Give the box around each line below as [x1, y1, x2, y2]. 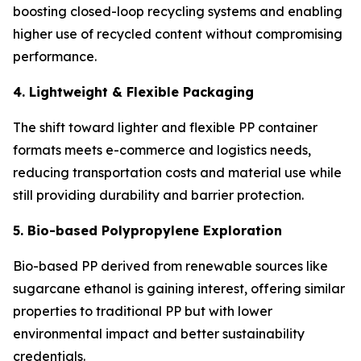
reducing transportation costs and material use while [13, 164, 342, 180]
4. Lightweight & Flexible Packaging [13, 83, 254, 100]
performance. [13, 48, 97, 64]
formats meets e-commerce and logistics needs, [13, 141, 311, 158]
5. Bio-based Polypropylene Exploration [13, 222, 282, 239]
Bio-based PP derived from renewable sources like [13, 257, 328, 274]
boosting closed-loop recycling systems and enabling [13, 2, 342, 19]
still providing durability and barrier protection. [13, 186, 304, 203]
